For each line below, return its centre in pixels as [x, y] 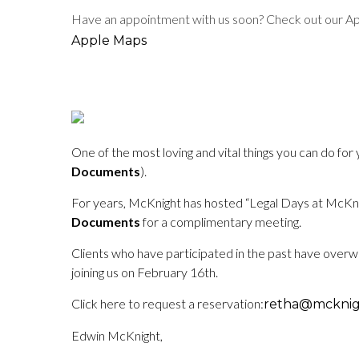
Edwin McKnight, [117, 335]
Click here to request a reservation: [167, 303]
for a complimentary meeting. [221, 222]
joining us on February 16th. [145, 272]
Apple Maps [109, 40]
